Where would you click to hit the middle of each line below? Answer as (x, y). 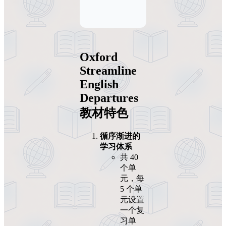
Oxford (99, 57)
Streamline (108, 71)
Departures (109, 98)
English (99, 84)
